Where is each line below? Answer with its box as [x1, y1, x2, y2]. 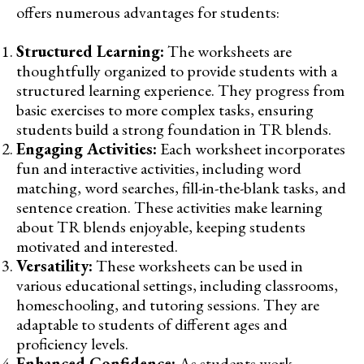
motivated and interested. [16, 236, 178, 258]
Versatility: [16, 255, 93, 277]
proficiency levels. [16, 333, 128, 355]
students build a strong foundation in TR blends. [16, 119, 331, 141]
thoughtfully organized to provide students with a [16, 60, 337, 82]
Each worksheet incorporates [157, 138, 345, 160]
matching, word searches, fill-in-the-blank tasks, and [16, 177, 346, 199]
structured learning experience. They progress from [16, 80, 344, 102]
